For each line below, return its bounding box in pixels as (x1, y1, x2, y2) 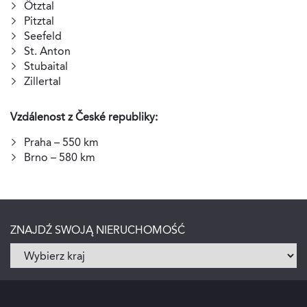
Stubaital (24, 60, 68, 73)
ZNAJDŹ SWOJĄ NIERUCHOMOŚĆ (10, 223, 185, 236)
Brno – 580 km (24, 151, 95, 164)
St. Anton (24, 45, 71, 58)
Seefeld (24, 29, 62, 42)
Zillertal (24, 75, 61, 88)
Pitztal (24, 14, 54, 27)
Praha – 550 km (24, 136, 99, 149)
